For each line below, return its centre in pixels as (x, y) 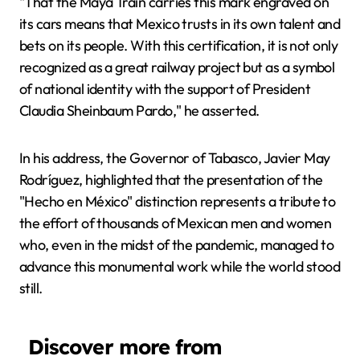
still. (31, 288)
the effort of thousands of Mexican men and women (176, 223)
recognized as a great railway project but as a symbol (177, 67)
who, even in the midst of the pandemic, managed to (176, 245)
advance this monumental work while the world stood (180, 266)
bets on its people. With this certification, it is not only (179, 45)
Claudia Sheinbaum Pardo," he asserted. (139, 110)
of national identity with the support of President (165, 89)
